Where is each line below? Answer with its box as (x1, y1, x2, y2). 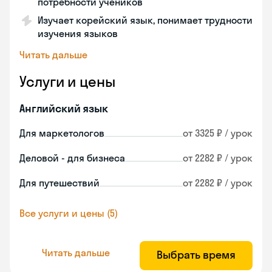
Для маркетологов (19, 127, 104, 139)
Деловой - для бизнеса (19, 152, 125, 164)
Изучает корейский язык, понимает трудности (38, 14, 253, 26)
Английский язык (19, 101, 108, 115)
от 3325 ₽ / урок (183, 127, 253, 139)
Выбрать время (157, 248, 236, 262)
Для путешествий (19, 177, 100, 189)
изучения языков (38, 27, 118, 39)
